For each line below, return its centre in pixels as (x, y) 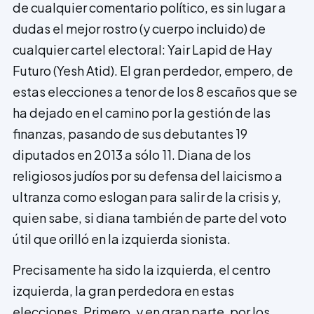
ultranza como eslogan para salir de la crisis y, (147, 196)
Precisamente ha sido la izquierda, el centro (142, 270)
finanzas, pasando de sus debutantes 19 (130, 133)
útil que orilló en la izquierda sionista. (122, 238)
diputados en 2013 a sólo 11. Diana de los (132, 154)
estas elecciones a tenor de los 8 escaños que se (155, 91)
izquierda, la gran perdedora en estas (123, 291)
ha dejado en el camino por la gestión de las (142, 112)
